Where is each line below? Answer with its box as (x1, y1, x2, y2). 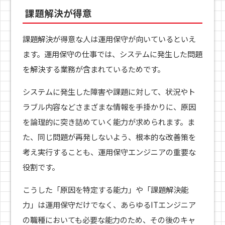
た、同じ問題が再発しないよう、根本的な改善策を (22, 131, 196, 143)
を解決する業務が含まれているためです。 (22, 63, 165, 74)
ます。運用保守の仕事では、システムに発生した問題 (22, 48, 202, 59)
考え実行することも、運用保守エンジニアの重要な (22, 146, 196, 158)
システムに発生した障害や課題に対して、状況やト (22, 86, 195, 97)
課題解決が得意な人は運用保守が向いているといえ (22, 33, 196, 44)
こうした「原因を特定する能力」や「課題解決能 (22, 184, 188, 195)
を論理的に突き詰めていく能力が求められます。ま (22, 116, 195, 128)
